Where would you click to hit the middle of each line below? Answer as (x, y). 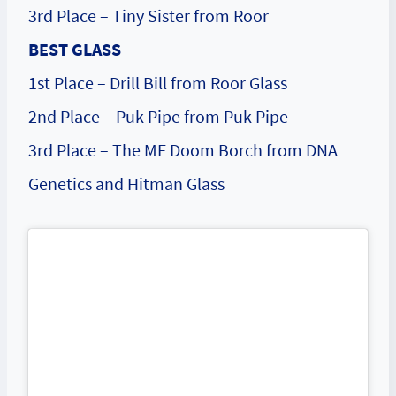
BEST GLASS (75, 49)
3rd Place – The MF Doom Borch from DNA (183, 150)
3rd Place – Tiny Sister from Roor (148, 16)
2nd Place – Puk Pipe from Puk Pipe (158, 117)
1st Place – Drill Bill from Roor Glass (158, 83)
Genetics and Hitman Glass (126, 184)
